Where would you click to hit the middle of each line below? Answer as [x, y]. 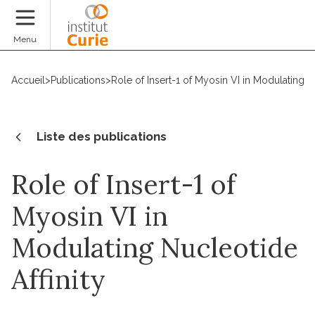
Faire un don [265, 34]
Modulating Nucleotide [155, 247]
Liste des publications [102, 136]
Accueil [28, 80]
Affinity [58, 279]
